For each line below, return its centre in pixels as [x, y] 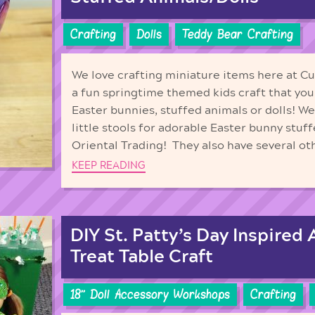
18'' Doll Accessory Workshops [150, 294]
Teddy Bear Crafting [238, 35]
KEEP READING [109, 166]
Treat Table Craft [142, 257]
